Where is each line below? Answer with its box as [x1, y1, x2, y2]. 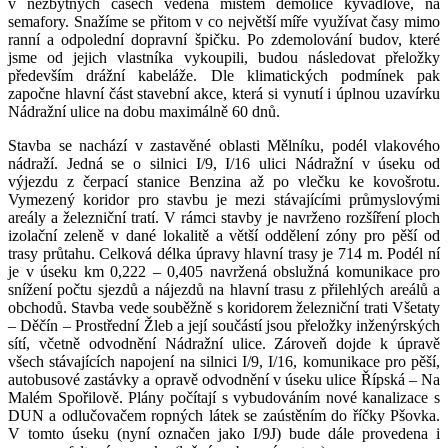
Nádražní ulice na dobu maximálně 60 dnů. [8, 102, 280, 120]
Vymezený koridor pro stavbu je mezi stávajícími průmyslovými [8, 190, 440, 208]
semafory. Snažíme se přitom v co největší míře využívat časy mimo [8, 12, 440, 30]
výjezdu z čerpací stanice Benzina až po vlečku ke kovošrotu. [8, 172, 440, 190]
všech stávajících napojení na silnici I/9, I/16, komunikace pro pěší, [8, 352, 440, 370]
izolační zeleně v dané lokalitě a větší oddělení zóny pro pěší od [8, 226, 440, 244]
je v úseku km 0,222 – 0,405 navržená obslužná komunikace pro [8, 262, 440, 280]
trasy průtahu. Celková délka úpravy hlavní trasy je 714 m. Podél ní [8, 244, 440, 262]
